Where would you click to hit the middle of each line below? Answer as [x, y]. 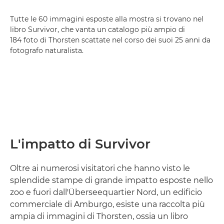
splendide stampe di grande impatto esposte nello [111, 180]
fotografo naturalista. [47, 50]
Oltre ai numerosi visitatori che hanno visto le [100, 168]
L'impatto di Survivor [80, 144]
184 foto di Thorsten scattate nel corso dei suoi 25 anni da [110, 40]
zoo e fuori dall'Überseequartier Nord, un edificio [106, 192]
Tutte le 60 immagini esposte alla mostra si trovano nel [107, 19]
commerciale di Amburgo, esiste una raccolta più [107, 204]
